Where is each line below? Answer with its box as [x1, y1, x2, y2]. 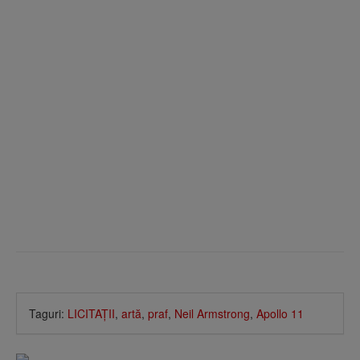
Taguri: [29, 305, 67, 321]
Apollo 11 [256, 305, 304, 321]
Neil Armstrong [174, 305, 250, 321]
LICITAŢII [67, 305, 115, 321]
